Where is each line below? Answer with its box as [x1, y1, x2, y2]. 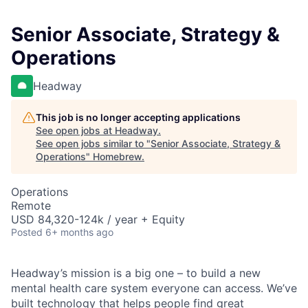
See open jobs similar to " [36, 137, 151, 149]
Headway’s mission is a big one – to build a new [11, 266, 261, 280]
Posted [11, 226, 43, 238]
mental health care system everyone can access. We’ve [11, 281, 297, 295]
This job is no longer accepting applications [36, 111, 241, 123]
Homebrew [93, 151, 142, 162]
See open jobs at [36, 124, 115, 136]
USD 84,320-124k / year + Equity [11, 212, 185, 226]
